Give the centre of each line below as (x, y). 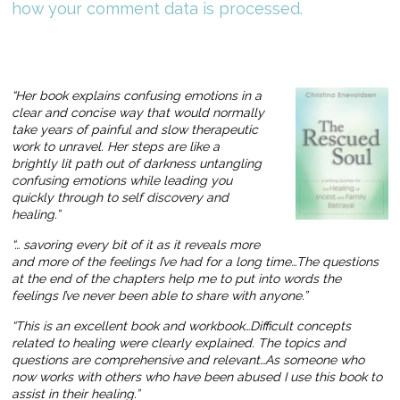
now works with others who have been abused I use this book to (197, 376)
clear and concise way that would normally (138, 112)
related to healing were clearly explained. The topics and (179, 342)
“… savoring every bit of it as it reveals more (136, 244)
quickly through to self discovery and (121, 197)
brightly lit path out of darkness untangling (137, 163)
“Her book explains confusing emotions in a (137, 95)
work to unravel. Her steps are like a (116, 146)
